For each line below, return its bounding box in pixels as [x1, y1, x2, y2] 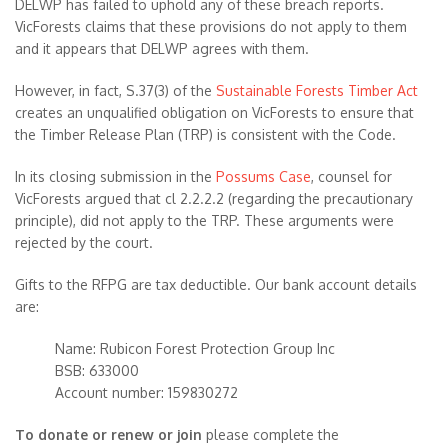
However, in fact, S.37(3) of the [15, 82, 216, 99]
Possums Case [216, 168, 311, 185]
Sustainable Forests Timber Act [216, 82, 418, 99]
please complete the [202, 426, 339, 443]
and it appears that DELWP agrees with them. [15, 40, 309, 57]
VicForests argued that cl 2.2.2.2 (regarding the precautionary [15, 190, 413, 207]
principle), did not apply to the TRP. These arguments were [15, 212, 394, 229]
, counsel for [311, 168, 392, 185]
